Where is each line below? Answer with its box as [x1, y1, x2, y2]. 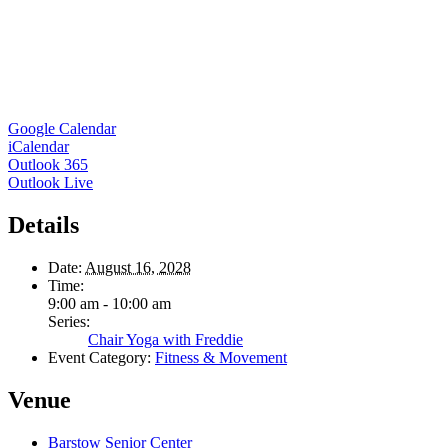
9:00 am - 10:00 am [48, 295, 171, 313]
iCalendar [8, 138, 69, 156]
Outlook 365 [8, 156, 88, 174]
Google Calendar [8, 120, 116, 138]
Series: [48, 313, 90, 331]
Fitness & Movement [155, 349, 287, 367]
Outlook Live [8, 174, 93, 192]
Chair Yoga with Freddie [88, 331, 243, 349]
